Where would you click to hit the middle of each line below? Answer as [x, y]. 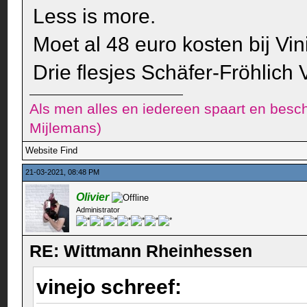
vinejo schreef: [112, 287]
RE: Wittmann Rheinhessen [141, 251]
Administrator [98, 210]
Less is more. [95, 16]
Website [42, 151]
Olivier [93, 197]
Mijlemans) [66, 128]
